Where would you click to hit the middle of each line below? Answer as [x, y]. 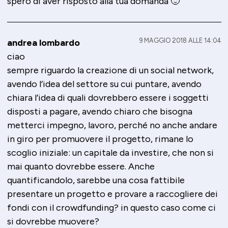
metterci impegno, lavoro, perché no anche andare [112, 125]
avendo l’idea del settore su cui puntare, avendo [104, 84]
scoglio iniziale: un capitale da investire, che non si [110, 153]
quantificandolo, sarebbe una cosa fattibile [96, 180]
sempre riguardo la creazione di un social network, [110, 70]
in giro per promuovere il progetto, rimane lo [100, 139]
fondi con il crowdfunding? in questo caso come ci [111, 208]
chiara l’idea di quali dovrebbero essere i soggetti [108, 98]
